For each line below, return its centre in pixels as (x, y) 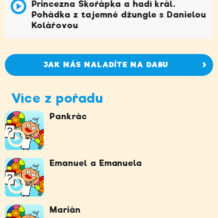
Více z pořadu (57, 98)
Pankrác (68, 116)
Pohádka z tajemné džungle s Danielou (119, 14)
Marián (65, 209)
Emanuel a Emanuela (96, 163)
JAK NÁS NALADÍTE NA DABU (106, 65)
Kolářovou (55, 25)
